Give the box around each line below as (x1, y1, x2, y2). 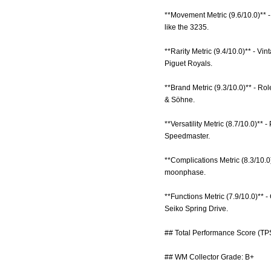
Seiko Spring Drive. (165, 204, 228, 213)
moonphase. (165, 168, 206, 177)
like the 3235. (165, 23, 209, 31)
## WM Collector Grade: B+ (165, 253, 254, 261)
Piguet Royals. (165, 59, 212, 68)
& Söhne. (165, 96, 195, 104)
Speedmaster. (165, 132, 210, 140)
